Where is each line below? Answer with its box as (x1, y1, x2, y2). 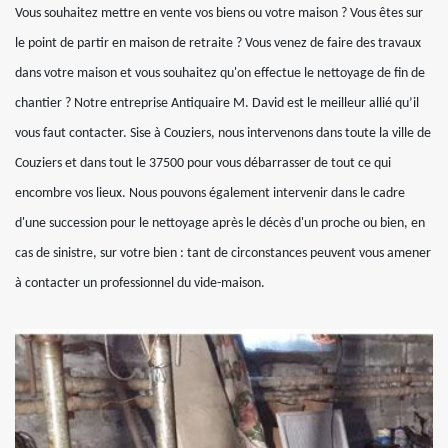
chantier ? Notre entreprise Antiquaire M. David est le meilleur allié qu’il (15, 95, 419, 111)
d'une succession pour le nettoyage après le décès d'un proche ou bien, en (15, 215, 425, 231)
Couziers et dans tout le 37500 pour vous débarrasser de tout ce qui (15, 155, 391, 171)
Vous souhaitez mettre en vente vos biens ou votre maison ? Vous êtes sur (15, 5, 423, 21)
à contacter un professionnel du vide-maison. (15, 275, 265, 291)
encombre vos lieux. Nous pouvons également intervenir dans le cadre (15, 185, 405, 201)
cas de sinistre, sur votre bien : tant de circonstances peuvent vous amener (15, 245, 431, 261)
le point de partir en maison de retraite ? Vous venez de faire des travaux (15, 35, 421, 51)
